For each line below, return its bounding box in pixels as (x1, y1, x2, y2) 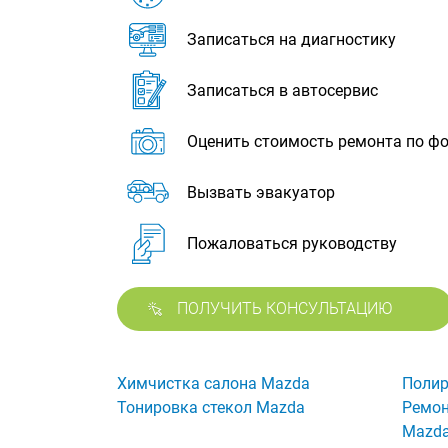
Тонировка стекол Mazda (117, 398, 305, 418)
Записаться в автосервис (187, 81, 378, 100)
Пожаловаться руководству (187, 234, 397, 253)
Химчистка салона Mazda (117, 374, 310, 394)
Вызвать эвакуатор (187, 183, 335, 202)
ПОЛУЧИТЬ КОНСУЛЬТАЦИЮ (177, 299, 393, 318)
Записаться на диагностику (187, 30, 396, 49)
